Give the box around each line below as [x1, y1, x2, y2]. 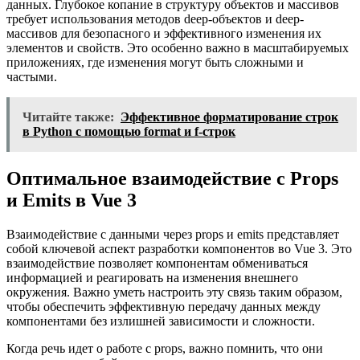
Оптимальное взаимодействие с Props [6, 168, 338, 190]
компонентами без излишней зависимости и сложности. [6, 314, 315, 329]
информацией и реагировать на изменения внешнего [6, 271, 298, 285]
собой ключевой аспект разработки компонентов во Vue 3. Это [6, 242, 352, 256]
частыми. [6, 70, 57, 84]
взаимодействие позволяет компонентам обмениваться [6, 256, 308, 271]
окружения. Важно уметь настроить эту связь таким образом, [6, 285, 342, 300]
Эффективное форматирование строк [121, 110, 338, 125]
